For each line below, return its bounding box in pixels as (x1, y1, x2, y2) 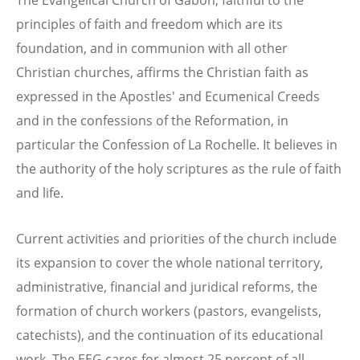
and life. (16, 183, 63, 202)
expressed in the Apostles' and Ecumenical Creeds (16, 87, 320, 105)
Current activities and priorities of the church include (16, 230, 337, 248)
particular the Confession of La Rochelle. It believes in (16, 135, 337, 153)
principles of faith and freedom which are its (16, 14, 283, 33)
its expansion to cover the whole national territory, (16, 254, 323, 272)
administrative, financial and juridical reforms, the (16, 278, 317, 297)
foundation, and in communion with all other (16, 39, 288, 57)
